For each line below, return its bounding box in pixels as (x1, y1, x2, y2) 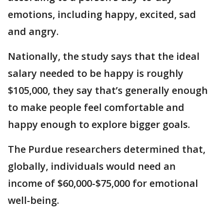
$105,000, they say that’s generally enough (8, 84, 208, 97)
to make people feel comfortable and (8, 101, 184, 114)
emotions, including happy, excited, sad (8, 8, 196, 21)
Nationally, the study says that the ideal (8, 50, 200, 63)
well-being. (8, 194, 59, 207)
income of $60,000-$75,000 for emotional (8, 177, 198, 190)
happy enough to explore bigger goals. (8, 118, 190, 131)
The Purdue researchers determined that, (8, 143, 205, 156)
